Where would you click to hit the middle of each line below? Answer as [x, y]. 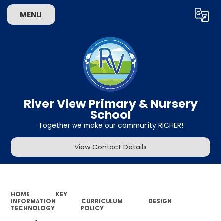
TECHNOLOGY [33, 208]
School [110, 114]
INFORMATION [34, 201]
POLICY [92, 208]
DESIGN [160, 201]
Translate [182, 17]
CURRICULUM [102, 201]
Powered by [127, 17]
